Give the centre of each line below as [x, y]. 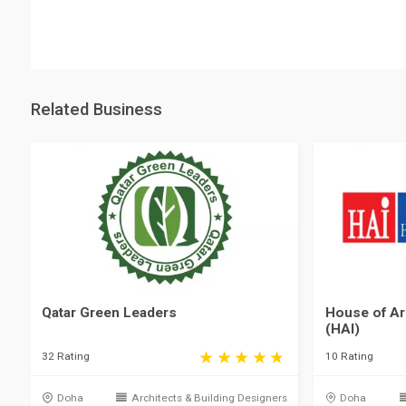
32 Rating [66, 357]
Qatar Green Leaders [110, 312]
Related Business [96, 109]
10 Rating [349, 357]
